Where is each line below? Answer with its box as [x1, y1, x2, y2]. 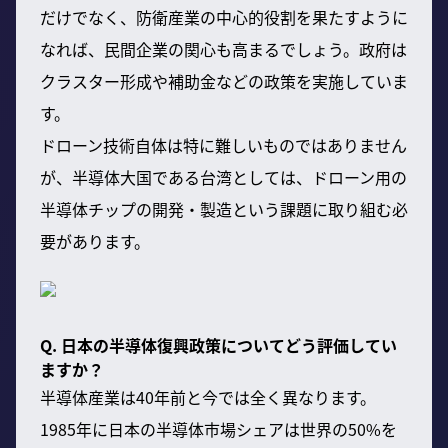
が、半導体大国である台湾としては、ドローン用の [40, 164, 407, 189]
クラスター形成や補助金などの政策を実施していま [40, 68, 408, 93]
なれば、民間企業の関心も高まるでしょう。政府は [40, 36, 407, 61]
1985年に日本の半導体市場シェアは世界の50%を [40, 416, 397, 441]
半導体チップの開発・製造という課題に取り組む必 [40, 196, 408, 221]
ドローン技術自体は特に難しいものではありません [40, 132, 407, 157]
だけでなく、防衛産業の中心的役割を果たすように [40, 4, 408, 29]
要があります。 [40, 228, 150, 253]
